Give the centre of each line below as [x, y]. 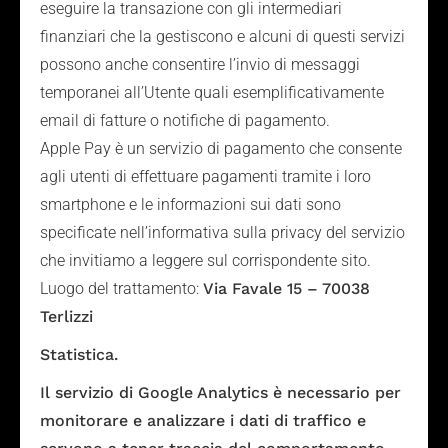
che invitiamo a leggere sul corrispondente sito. [205, 260]
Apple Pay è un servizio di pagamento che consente [221, 148]
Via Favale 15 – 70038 [286, 288]
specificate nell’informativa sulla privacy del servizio [222, 232]
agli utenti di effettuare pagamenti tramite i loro [205, 176]
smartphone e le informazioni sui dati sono [190, 204]
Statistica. [79, 354]
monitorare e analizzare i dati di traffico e [203, 420]
